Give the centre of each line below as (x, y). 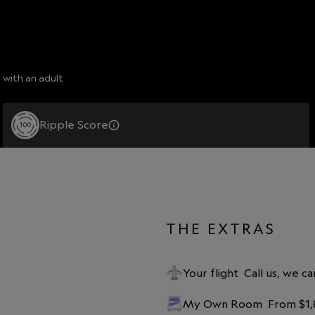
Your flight (211, 272)
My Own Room (223, 303)
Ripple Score (74, 125)
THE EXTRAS (221, 228)
